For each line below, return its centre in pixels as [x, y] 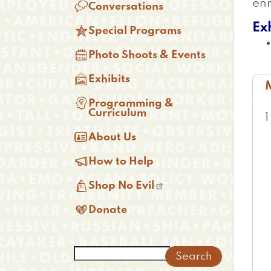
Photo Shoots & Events [147, 55]
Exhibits [109, 79]
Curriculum [117, 113]
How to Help [121, 162]
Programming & [131, 103]
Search [95, 252]
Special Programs [135, 31]
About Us [112, 137]
